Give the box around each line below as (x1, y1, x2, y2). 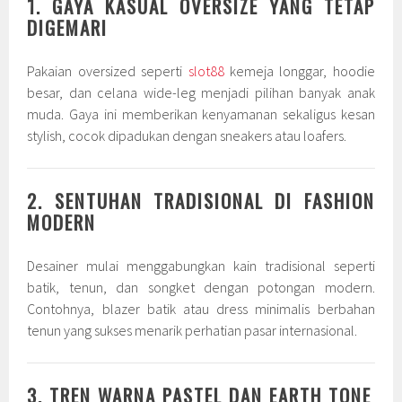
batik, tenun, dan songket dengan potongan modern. (27, 277, 375, 296)
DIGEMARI (27, 13, 109, 41)
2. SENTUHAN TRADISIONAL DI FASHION (27, 186, 375, 214)
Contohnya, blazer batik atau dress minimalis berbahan (27, 299, 375, 318)
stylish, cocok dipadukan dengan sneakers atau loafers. (27, 126, 347, 144)
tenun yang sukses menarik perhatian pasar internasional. (27, 320, 358, 339)
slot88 (188, 61, 224, 80)
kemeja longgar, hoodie (223, 61, 375, 80)
